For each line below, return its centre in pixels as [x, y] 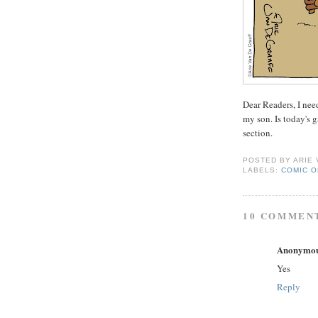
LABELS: [262, 170]
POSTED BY [268, 160]
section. [258, 132]
